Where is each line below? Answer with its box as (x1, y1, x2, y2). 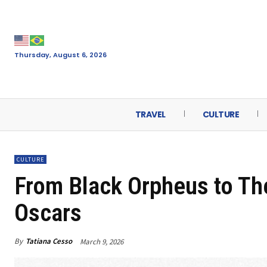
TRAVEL (135, 108, 166, 120)
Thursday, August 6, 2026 (14, 49, 107, 60)
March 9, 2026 (80, 236, 123, 247)
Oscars (14, 198, 82, 227)
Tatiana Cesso (26, 236, 72, 247)
